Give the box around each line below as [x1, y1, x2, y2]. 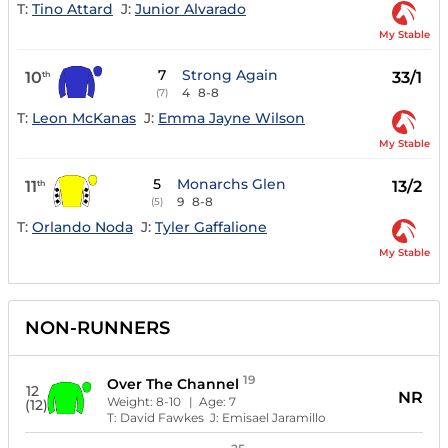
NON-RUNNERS [25, 317, 170, 340]
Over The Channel [107, 375, 240, 394]
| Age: [189, 394, 230, 410]
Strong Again [182, 66, 279, 85]
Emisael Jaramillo [222, 410, 327, 426]
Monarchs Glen [177, 175, 287, 194]
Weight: [107, 394, 157, 410]
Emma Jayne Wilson [158, 108, 305, 127]
